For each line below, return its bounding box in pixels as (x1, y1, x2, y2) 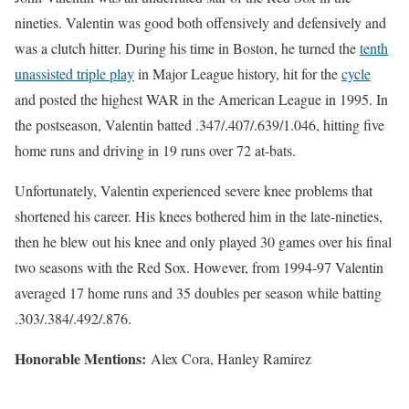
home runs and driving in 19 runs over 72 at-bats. (15, 141, 296, 161)
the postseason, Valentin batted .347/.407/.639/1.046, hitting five (15, 115, 384, 135)
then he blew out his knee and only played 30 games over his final (15, 232, 392, 252)
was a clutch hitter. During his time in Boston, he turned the (15, 38, 360, 58)
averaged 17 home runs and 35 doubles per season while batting (15, 283, 382, 303)
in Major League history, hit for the (134, 64, 341, 84)
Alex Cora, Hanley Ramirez (151, 349, 311, 369)
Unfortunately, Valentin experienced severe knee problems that (15, 181, 372, 201)
